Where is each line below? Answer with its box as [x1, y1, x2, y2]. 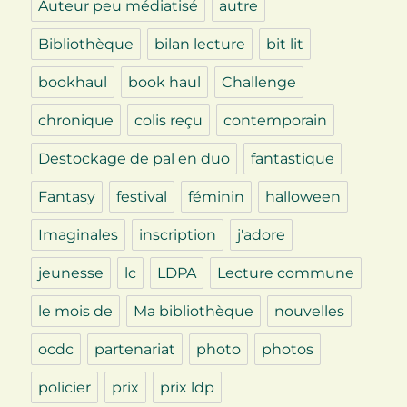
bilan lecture [154, 35, 246, 54]
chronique [38, 112, 114, 130]
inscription [139, 226, 217, 244]
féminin [188, 188, 245, 206]
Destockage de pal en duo [38, 150, 231, 168]
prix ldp [160, 379, 215, 397]
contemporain [223, 112, 328, 130]
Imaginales [38, 226, 119, 244]
